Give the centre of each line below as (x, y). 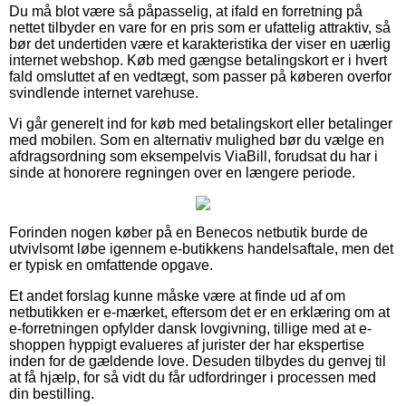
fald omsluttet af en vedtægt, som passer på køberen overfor (200, 76)
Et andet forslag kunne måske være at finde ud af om (177, 295)
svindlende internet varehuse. (104, 92)
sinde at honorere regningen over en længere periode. (182, 172)
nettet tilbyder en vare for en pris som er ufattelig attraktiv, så (200, 27)
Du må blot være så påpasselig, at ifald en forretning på (186, 11)
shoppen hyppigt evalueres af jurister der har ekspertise (187, 344)
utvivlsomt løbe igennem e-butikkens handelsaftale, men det (201, 248)
